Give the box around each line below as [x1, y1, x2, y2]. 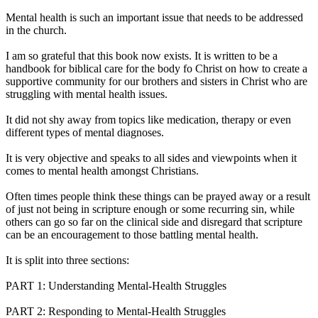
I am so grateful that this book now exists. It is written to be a [6, 50, 278, 62]
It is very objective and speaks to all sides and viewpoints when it [6, 152, 297, 165]
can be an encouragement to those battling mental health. [6, 229, 258, 241]
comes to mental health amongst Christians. [6, 165, 199, 177]
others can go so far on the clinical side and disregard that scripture [6, 216, 302, 229]
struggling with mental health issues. [6, 88, 168, 101]
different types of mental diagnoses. [6, 126, 164, 139]
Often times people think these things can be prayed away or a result [6, 190, 310, 203]
